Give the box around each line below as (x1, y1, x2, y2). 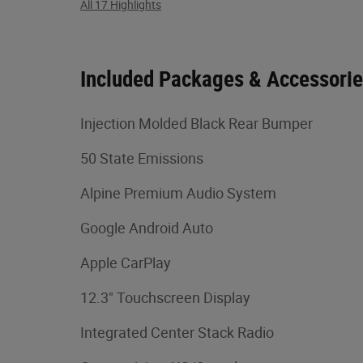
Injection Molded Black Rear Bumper (80, 114, 313, 132)
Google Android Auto (80, 219, 213, 237)
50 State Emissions (80, 149, 203, 167)
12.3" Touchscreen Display (80, 288, 250, 306)
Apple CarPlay (80, 254, 171, 271)
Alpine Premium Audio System (80, 184, 276, 202)
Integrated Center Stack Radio (80, 323, 274, 341)
